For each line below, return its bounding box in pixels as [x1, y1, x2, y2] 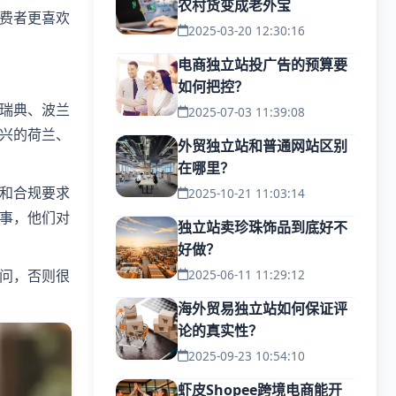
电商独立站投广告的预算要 [178, 55, 347, 74]
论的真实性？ [178, 321, 263, 340]
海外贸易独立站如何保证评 [178, 299, 347, 318]
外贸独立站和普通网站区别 [178, 136, 347, 156]
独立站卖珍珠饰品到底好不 [178, 217, 347, 237]
